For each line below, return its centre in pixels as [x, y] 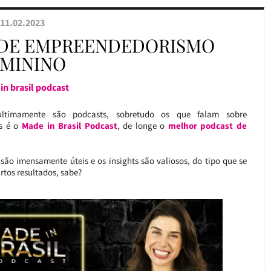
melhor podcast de [207, 126]
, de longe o [142, 126]
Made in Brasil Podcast [69, 126]
